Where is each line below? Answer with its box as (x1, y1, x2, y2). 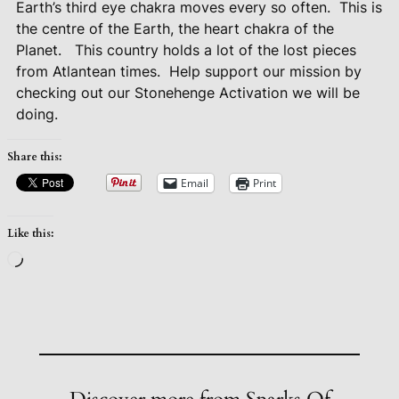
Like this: (7, 225, 53, 240)
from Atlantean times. (15, 61, 160, 80)
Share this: (7, 149, 61, 164)
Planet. (15, 40, 66, 59)
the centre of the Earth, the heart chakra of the (15, 19, 334, 37)
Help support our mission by (168, 61, 362, 80)
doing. (15, 104, 62, 123)
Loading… (22, 251, 93, 270)
